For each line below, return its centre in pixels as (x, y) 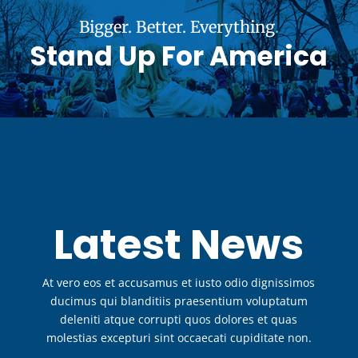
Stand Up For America (179, 56)
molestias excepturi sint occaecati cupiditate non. (179, 337)
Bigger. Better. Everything (177, 26)
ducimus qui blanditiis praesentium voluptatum (179, 300)
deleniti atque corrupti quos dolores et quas (179, 319)
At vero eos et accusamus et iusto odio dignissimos (179, 282)
